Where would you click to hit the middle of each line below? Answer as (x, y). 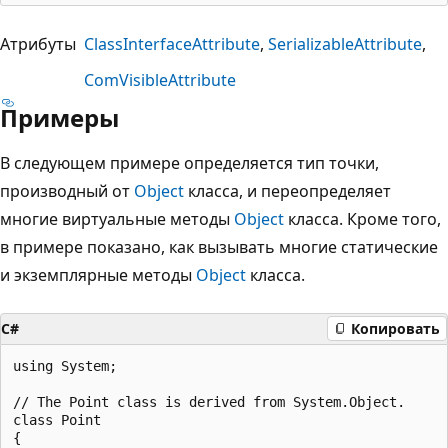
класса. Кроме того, (362, 218)
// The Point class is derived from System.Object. (209, 401)
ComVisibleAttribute (160, 79)
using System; (65, 365)
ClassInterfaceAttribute (172, 43)
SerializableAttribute (345, 43)
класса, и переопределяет (287, 190)
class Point (57, 419)
